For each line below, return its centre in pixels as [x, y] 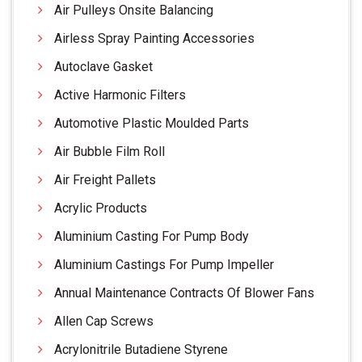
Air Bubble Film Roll [109, 151]
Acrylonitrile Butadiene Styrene [141, 349]
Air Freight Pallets [105, 179]
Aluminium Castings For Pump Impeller [164, 264]
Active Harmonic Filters [120, 95]
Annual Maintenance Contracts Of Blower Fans [184, 293]
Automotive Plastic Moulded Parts [152, 123]
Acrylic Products [101, 208]
